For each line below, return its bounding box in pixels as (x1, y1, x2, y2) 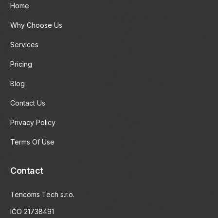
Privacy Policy (10, 118, 56, 127)
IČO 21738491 (10, 207, 54, 216)
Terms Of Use (10, 138, 55, 146)
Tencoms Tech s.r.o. (10, 190, 75, 199)
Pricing (10, 60, 33, 69)
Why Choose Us (10, 21, 63, 30)
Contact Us (10, 99, 46, 108)
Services (10, 40, 39, 49)
